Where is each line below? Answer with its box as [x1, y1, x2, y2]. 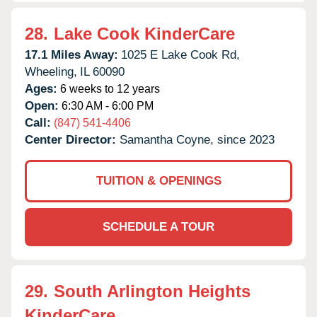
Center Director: [25, 132, 120, 146]
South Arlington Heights [54, 281, 250, 301]
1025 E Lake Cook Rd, [121, 47, 240, 62]
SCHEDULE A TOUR [103, 219, 214, 234]
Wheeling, [25, 64, 77, 79]
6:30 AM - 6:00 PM [59, 99, 154, 112]
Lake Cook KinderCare [54, 23, 235, 43]
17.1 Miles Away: [25, 47, 118, 62]
